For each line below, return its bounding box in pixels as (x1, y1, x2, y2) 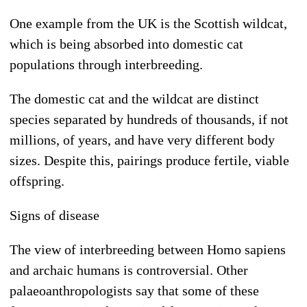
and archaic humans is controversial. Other (10, 262, 248, 278)
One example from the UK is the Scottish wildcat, (10, 15, 287, 31)
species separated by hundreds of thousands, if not (10, 111, 288, 127)
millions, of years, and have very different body (10, 132, 275, 147)
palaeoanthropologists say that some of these (10, 282, 259, 298)
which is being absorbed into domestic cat (10, 36, 243, 51)
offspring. (10, 173, 64, 188)
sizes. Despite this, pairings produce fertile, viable (10, 152, 289, 168)
